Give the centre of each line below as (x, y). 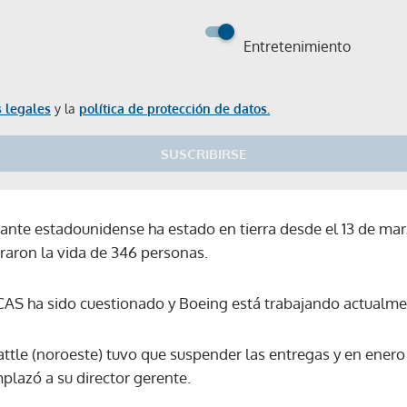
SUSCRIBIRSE (203, 154)
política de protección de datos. (174, 108)
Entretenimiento (297, 46)
